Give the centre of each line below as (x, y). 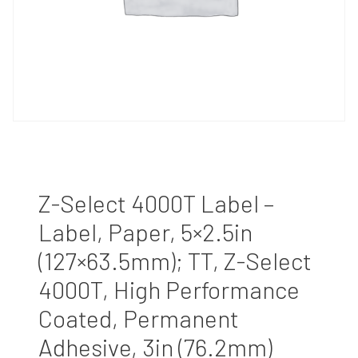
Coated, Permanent (139, 318)
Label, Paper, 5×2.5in (145, 232)
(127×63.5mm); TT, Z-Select (175, 261)
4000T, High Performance (169, 289)
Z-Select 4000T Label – (156, 203)
